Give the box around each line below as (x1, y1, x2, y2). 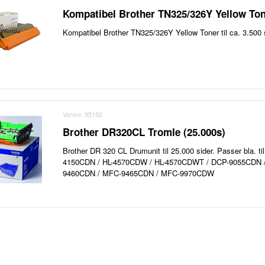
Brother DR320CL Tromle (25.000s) (63, 125, 226, 140)
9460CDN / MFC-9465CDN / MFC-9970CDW (63, 167, 215, 179)
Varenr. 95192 (63, 109, 103, 119)
